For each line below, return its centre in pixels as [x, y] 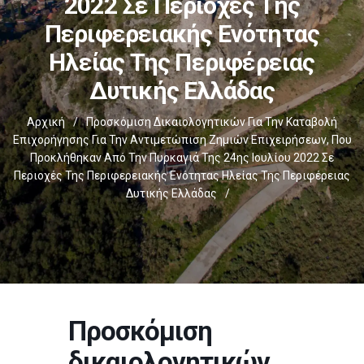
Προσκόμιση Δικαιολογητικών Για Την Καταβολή [212, 122]
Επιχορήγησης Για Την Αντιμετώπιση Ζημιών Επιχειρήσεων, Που [182, 140]
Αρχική [46, 122]
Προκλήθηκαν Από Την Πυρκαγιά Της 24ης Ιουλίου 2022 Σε [182, 158]
